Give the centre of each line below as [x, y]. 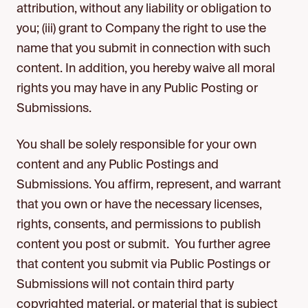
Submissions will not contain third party [125, 285]
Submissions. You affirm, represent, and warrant [149, 185]
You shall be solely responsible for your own [136, 145]
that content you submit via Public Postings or [143, 265]
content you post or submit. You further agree [143, 245]
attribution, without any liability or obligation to [144, 9]
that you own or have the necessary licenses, [139, 205]
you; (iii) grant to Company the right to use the [141, 29]
